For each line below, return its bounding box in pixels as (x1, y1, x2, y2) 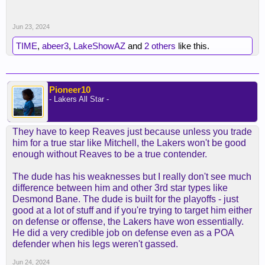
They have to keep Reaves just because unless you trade (12, 127, 252, 137)
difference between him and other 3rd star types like (12, 183, 228, 193)
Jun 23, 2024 (12, 23, 50, 31)
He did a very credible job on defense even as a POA (12, 228, 234, 238)
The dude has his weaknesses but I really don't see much (12, 172, 251, 182)
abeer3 (42, 41, 69, 51)
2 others (144, 41, 176, 51)
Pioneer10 (49, 85, 91, 95)
